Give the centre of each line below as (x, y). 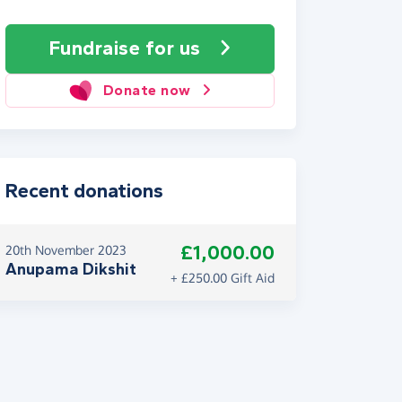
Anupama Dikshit (71, 269)
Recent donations (84, 191)
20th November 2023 (66, 250)
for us (173, 48)
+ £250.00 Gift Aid (223, 278)
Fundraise (97, 48)
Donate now (147, 90)
